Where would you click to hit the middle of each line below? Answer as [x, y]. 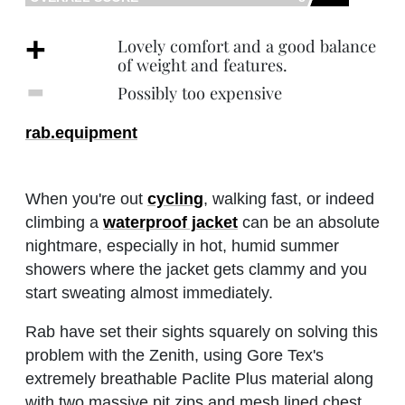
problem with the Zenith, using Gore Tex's [174, 356]
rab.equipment [81, 133]
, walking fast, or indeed [289, 199]
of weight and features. [202, 65]
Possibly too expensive [199, 93]
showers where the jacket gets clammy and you [196, 270]
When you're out [86, 199]
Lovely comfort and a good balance [246, 46]
